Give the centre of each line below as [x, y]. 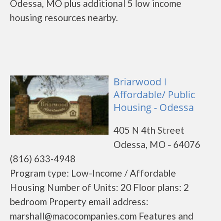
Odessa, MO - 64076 [157, 144]
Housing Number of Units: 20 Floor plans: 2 [99, 187]
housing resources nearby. [64, 18]
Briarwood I [140, 82]
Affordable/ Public [154, 94]
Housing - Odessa [154, 107]
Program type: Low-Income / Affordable [93, 173]
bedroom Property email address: [79, 202]
